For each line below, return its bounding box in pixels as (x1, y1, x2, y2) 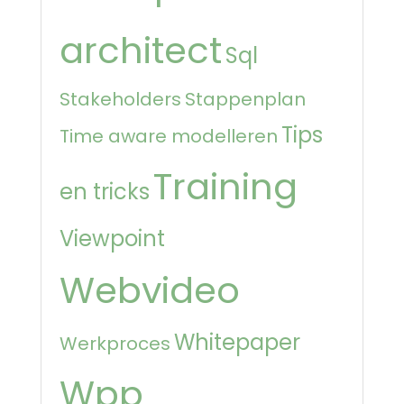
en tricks (60, 176, 150, 207)
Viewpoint (60, 223, 165, 253)
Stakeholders (60, 86, 181, 112)
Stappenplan (185, 86, 306, 112)
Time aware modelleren (60, 123, 278, 149)
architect (60, 24, 222, 76)
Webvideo (60, 264, 240, 316)
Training (153, 161, 298, 212)
